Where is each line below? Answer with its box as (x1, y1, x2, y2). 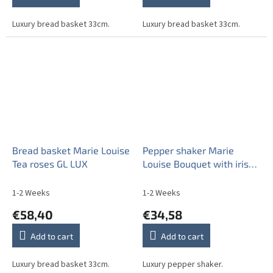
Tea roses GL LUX (12, 157, 88, 169)
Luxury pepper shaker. (143, 258, 223, 271)
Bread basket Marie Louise (12, 144, 130, 156)
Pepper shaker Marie (143, 144, 234, 156)
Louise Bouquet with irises (143, 157, 259, 169)
